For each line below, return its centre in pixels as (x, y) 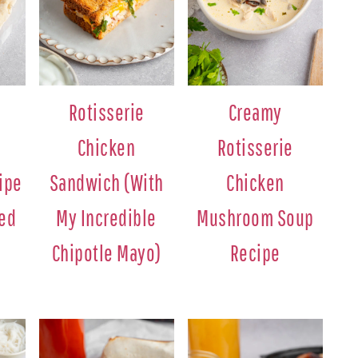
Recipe (255, 253)
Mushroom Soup (255, 217)
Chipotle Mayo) (106, 253)
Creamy (255, 112)
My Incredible (106, 217)
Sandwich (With (106, 182)
